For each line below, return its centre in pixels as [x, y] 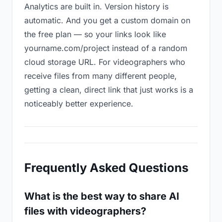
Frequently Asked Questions [106, 168]
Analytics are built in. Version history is [96, 6]
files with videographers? [85, 211]
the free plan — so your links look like [95, 34]
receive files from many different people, [101, 76]
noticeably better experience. [79, 104]
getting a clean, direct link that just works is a [109, 90]
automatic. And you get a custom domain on [107, 20]
